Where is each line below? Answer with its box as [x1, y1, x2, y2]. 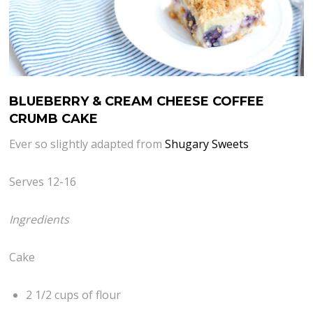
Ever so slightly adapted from [9, 136, 166, 152]
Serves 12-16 [9, 173, 77, 189]
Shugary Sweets [165, 136, 249, 152]
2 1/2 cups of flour [26, 286, 122, 303]
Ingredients [9, 211, 70, 227]
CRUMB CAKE [9, 111, 99, 127]
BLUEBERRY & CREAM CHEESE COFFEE [9, 94, 265, 110]
